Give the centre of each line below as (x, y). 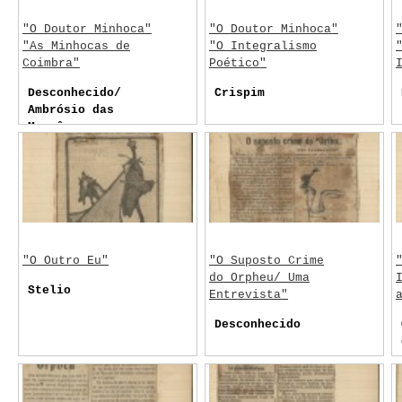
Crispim (240, 93)
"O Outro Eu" (66, 261)
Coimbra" (51, 63)
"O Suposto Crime (267, 261)
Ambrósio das (71, 110)
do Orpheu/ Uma (259, 278)
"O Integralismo (263, 46)
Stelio (49, 290)
